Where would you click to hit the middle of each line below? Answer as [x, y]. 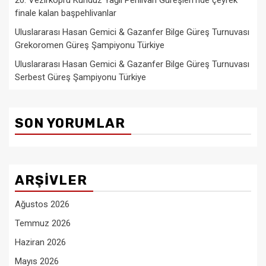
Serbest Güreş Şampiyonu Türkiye [80, 77]
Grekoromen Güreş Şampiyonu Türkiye [90, 45]
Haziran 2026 [40, 242]
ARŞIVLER [51, 180]
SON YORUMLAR [70, 123]
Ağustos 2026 [42, 204]
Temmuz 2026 [43, 223]
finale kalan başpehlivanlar [66, 13]
